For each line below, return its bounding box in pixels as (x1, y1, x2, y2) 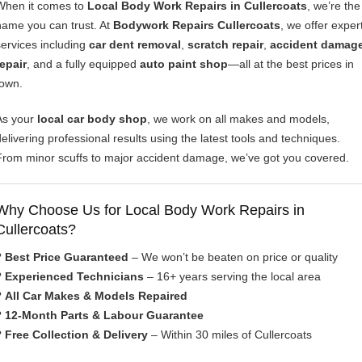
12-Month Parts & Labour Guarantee (5, 308, 204, 322)
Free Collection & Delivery (5, 327, 148, 341)
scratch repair (187, 37, 263, 51)
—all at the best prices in (228, 57, 354, 70)
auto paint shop (140, 57, 228, 70)
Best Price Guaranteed (5, 250, 128, 263)
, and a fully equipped (27, 57, 140, 70)
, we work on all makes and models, (147, 112, 330, 125)
